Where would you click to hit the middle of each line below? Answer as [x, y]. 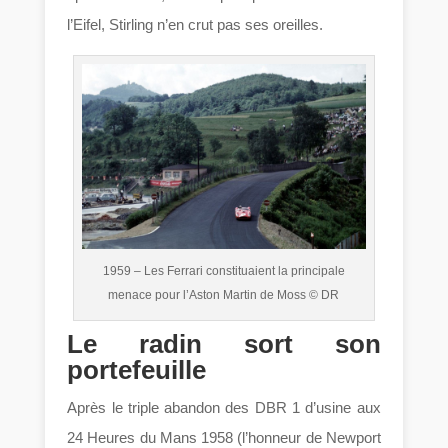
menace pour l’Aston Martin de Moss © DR [224, 294]
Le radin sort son [224, 343]
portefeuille [137, 369]
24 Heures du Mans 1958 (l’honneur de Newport [224, 437]
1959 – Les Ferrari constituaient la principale [223, 270]
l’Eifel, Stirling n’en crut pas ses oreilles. [195, 24]
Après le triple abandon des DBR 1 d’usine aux [224, 407]
